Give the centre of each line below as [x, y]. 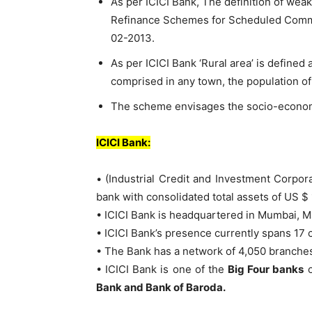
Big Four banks [266, 269]
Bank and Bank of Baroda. [161, 287]
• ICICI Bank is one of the [162, 269]
